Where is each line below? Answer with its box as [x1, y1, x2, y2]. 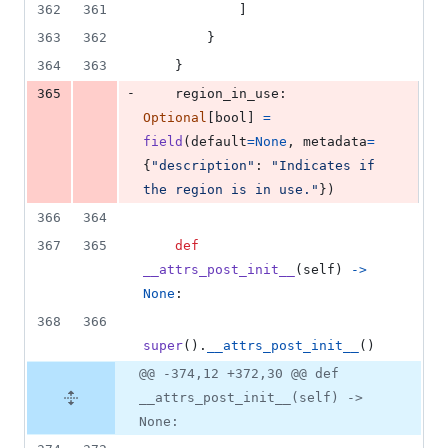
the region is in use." [143, 182, 319, 198]
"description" [151, 158, 255, 174]
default [191, 134, 247, 150]
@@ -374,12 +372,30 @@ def [139, 366, 339, 382]
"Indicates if [271, 158, 375, 174]
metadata [303, 134, 367, 150]
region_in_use [175, 86, 279, 102]
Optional [143, 110, 207, 126]
